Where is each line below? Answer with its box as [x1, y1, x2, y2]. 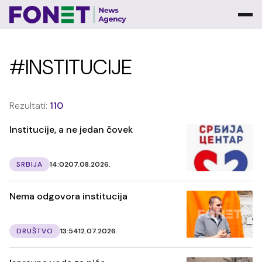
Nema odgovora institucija [9, 189, 127, 202]
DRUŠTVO [16, 226, 53, 236]
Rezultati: [9, 99, 50, 112]
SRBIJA [16, 159, 43, 169]
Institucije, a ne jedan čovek [9, 123, 133, 136]
